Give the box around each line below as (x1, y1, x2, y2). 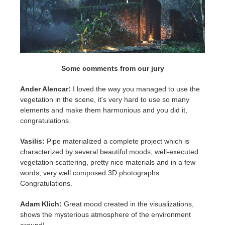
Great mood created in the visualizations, (62, 200, 194, 208)
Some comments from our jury (61, 64, 164, 73)
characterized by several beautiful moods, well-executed (20, 148, 198, 156)
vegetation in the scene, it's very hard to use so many (20, 95, 189, 104)
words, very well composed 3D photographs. (20, 169, 161, 177)
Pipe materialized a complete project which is (45, 137, 189, 146)
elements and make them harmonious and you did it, (20, 106, 187, 115)
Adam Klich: (20, 200, 62, 208)
